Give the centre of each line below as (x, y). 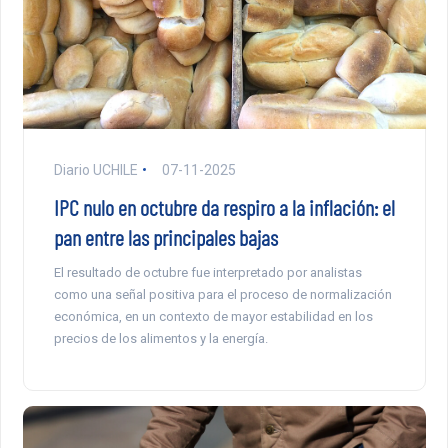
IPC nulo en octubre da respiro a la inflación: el (224, 206)
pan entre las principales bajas (165, 236)
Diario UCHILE (95, 169)
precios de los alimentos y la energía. (160, 338)
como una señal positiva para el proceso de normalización (222, 294)
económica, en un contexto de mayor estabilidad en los (213, 316)
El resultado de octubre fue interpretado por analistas (207, 272)
